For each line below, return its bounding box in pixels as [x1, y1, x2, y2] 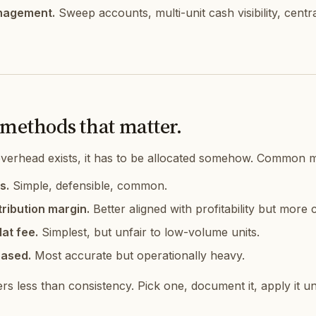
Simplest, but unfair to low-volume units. [37, 224, 260, 239]
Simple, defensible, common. [8, 178, 167, 193]
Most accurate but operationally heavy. [30, 248, 245, 262]
